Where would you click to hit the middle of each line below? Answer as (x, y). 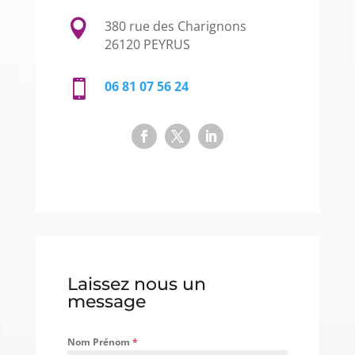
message (106, 301)
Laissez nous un (136, 284)
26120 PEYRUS (147, 44)
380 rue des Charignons (175, 26)
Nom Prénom (99, 342)
